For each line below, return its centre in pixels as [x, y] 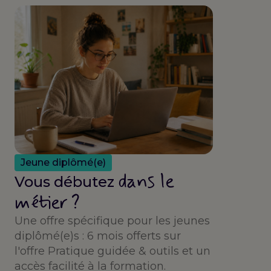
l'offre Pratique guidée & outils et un [113, 251]
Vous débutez [66, 182]
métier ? [47, 203]
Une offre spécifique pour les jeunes [112, 221]
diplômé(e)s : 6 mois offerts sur [98, 236]
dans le [146, 182]
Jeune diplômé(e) [63, 163]
